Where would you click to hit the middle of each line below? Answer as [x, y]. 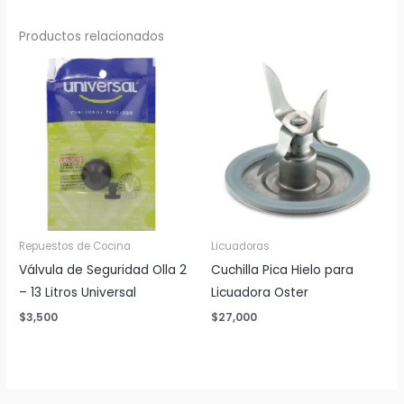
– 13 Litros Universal [78, 293]
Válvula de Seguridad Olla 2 [103, 271]
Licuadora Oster [260, 293]
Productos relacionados [92, 37]
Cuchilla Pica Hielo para [282, 271]
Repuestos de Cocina [75, 247]
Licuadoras [240, 247]
